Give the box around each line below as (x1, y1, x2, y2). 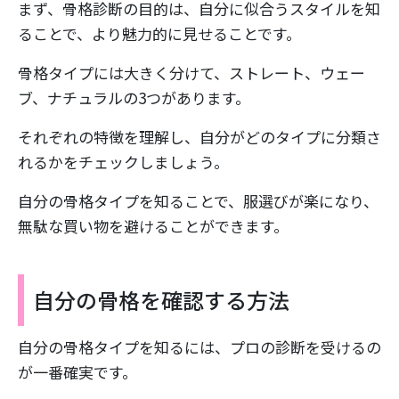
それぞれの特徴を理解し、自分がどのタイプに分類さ (18, 125, 381, 148)
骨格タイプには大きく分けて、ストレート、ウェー (18, 61, 365, 84)
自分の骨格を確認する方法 (33, 283, 289, 315)
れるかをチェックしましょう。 (18, 150, 229, 173)
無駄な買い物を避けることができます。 (18, 214, 289, 237)
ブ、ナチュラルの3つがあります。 (18, 85, 250, 109)
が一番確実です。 (18, 360, 137, 383)
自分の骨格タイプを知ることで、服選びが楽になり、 (18, 189, 379, 212)
